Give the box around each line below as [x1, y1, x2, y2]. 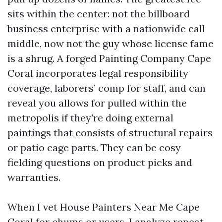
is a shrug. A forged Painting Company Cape [7, 52, 211, 64]
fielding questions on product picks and [7, 156, 192, 168]
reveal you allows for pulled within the [7, 97, 187, 109]
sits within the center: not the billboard [7, 7, 190, 20]
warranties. [7, 171, 60, 183]
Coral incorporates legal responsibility [7, 67, 188, 79]
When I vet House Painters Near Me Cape [7, 201, 200, 213]
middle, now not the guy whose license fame [7, 37, 214, 50]
